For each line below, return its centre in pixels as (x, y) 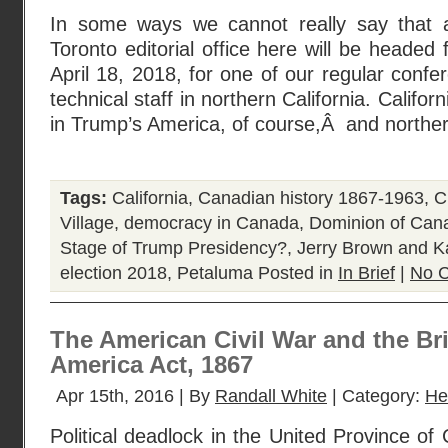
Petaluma (215, 273)
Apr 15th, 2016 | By (135, 396)
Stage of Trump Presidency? (173, 248)
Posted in (295, 273)
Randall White (271, 396)
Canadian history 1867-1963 (311, 198)
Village (87, 223)
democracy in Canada (211, 223)
